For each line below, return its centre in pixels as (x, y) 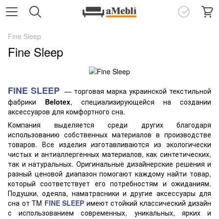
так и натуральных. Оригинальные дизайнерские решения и (109, 164)
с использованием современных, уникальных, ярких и (109, 213)
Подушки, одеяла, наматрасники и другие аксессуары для (109, 193)
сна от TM (25, 203)
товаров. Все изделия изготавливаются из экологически (109, 144)
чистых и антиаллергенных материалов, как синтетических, (109, 154)
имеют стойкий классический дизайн (148, 203)
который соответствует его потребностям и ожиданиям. (109, 184)
